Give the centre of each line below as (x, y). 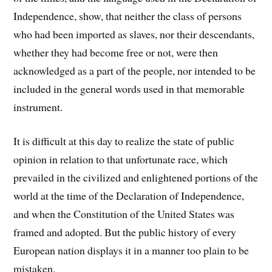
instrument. (38, 107)
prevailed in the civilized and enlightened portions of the (136, 178)
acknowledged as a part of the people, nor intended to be (135, 70)
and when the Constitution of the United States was (124, 214)
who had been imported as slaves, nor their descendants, (134, 34)
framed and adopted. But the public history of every (125, 232)
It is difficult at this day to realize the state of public (124, 141)
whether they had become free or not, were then (116, 52)
